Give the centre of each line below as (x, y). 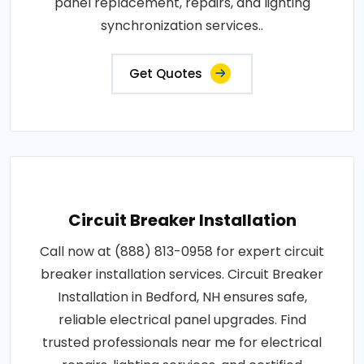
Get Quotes (166, 74)
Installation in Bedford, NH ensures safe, (182, 297)
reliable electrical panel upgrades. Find (182, 320)
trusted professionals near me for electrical (182, 343)
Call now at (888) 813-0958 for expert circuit (182, 252)
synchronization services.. (182, 26)
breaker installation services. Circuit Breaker (182, 275)
